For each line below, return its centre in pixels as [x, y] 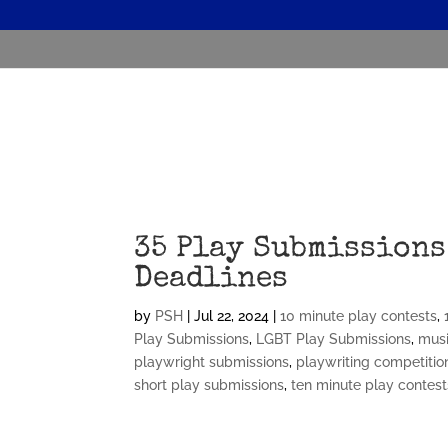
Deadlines [211, 280]
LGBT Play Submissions [334, 339]
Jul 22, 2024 [232, 316]
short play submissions [209, 385]
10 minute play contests [359, 316]
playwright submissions [212, 362]
